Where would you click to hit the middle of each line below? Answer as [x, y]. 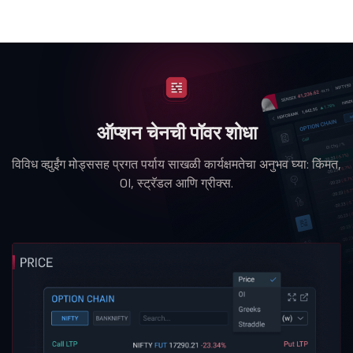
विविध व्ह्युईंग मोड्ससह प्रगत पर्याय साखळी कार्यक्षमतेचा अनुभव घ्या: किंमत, [176, 164]
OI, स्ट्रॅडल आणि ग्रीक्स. [176, 183]
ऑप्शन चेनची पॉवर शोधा [176, 133]
